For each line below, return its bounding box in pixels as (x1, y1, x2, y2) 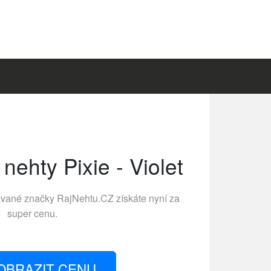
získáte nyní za (113, 191, 180, 205)
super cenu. (7, 206, 57, 220)
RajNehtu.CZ (56, 191, 114, 205)
